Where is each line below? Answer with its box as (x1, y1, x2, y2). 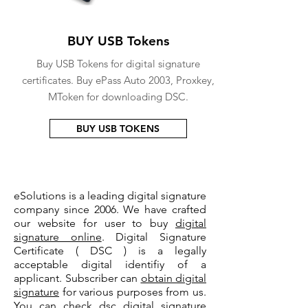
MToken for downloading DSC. (47, 90, 188, 103)
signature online (14, 230, 102, 243)
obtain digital (140, 272, 206, 285)
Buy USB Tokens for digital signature (36, 57, 200, 70)
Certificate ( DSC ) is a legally (14, 244, 206, 257)
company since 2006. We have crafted (14, 203, 206, 216)
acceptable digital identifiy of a (14, 258, 206, 271)
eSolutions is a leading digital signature (14, 189, 206, 202)
